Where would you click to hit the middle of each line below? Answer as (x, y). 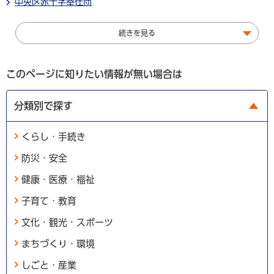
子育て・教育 (49, 201)
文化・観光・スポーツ (67, 222)
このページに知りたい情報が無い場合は (94, 74)
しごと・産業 (49, 265)
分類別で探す (43, 106)
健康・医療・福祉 (58, 179)
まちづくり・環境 (58, 243)
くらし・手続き (54, 136)
